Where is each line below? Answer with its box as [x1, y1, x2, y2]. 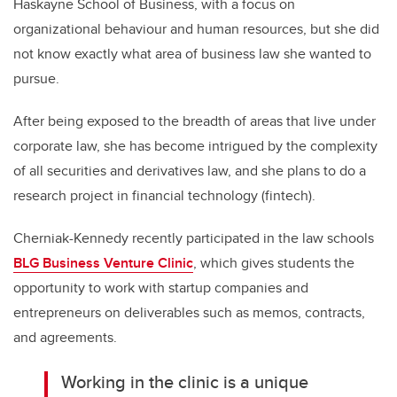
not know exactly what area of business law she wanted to [13, 43, 371, 65]
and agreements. [13, 327, 117, 348]
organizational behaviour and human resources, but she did [13, 19, 379, 40]
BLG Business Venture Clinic [13, 253, 193, 274]
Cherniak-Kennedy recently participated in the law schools [13, 228, 374, 249]
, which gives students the [193, 253, 354, 274]
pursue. [13, 68, 59, 90]
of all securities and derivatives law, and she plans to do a [13, 160, 366, 182]
